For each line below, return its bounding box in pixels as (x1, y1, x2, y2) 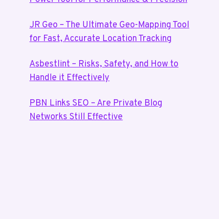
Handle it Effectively (29, 72, 110, 84)
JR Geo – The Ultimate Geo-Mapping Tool (29, 19, 190, 31)
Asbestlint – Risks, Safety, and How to (29, 58, 179, 70)
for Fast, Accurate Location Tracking (29, 33, 172, 44)
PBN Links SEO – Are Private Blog (29, 97, 163, 109)
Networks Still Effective (29, 111, 123, 123)
